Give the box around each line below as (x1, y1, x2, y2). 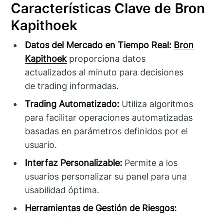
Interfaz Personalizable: (25, 157, 123, 168)
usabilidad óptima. (25, 184, 100, 195)
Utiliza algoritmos (119, 98, 194, 109)
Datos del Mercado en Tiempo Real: (25, 39, 172, 50)
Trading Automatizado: (25, 98, 120, 109)
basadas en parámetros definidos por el (25, 126, 188, 136)
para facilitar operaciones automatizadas (25, 112, 193, 123)
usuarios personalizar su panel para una (25, 171, 187, 182)
